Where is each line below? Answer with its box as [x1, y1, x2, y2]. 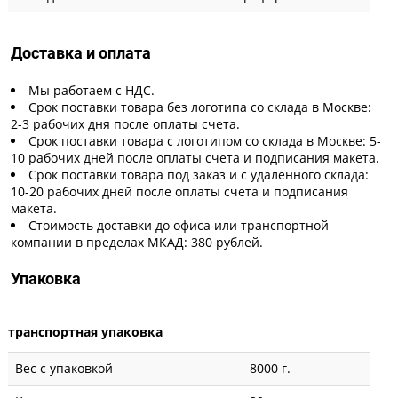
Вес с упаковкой [15, 359, 113, 377]
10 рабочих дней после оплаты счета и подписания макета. [11, 148, 379, 166]
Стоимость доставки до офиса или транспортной [28, 216, 329, 234]
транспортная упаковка [8, 322, 163, 340]
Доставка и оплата [11, 43, 151, 62]
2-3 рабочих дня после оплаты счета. [11, 115, 240, 132]
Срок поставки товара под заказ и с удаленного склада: [28, 165, 369, 183]
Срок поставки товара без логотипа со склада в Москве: [28, 98, 371, 115]
